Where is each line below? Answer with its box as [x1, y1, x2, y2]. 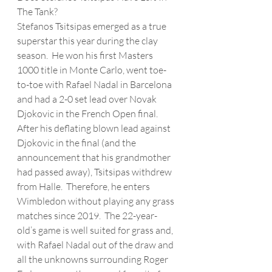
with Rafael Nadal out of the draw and [17, 239, 175, 251]
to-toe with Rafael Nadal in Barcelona [17, 78, 174, 90]
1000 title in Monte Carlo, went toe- [17, 64, 166, 76]
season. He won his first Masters [17, 49, 155, 61]
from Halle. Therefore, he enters [17, 180, 152, 192]
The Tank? [17, 5, 58, 18]
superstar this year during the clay [17, 35, 160, 47]
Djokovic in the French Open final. [17, 107, 161, 120]
